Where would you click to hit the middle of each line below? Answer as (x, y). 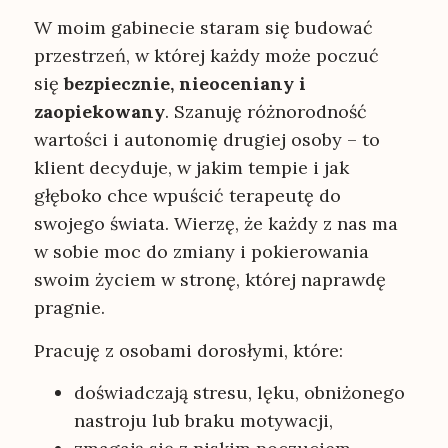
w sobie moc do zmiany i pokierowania (201, 252)
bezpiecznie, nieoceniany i (184, 84)
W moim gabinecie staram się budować (203, 28)
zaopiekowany (99, 112)
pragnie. (69, 308)
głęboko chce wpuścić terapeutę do (187, 196)
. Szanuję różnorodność (265, 112)
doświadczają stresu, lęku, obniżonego (239, 392)
